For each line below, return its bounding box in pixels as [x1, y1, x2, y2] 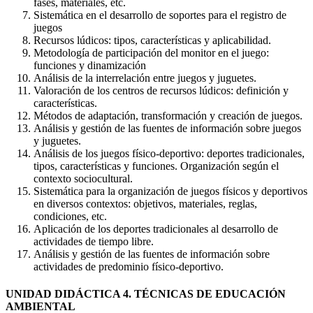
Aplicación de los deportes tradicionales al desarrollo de [34, 223, 278, 235]
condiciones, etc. [34, 210, 107, 223]
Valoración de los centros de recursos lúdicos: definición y [34, 85, 289, 97]
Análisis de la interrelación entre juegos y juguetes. [34, 72, 256, 85]
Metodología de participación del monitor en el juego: [34, 47, 269, 59]
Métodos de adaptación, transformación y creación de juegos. [34, 110, 303, 122]
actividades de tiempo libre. [34, 235, 154, 248]
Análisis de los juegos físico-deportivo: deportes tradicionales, [34, 147, 305, 160]
